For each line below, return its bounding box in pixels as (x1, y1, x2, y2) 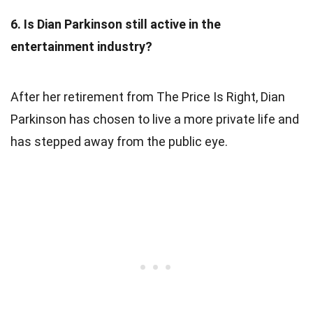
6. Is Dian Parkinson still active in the (10, 16, 221, 31)
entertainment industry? (10, 38, 152, 54)
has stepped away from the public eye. (10, 133, 228, 149)
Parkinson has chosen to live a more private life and (10, 111, 299, 126)
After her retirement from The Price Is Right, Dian (10, 89, 285, 104)
